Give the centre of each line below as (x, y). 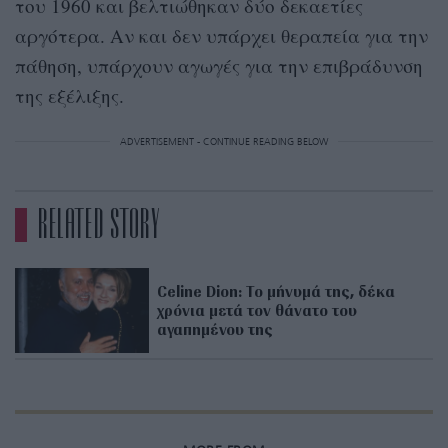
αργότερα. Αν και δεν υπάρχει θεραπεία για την (221, 35)
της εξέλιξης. (69, 95)
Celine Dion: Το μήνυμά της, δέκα (276, 290)
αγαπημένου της (215, 328)
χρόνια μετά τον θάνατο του (257, 309)
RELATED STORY (98, 224)
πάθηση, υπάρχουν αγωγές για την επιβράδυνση (219, 65)
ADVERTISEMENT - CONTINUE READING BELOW (224, 141)
